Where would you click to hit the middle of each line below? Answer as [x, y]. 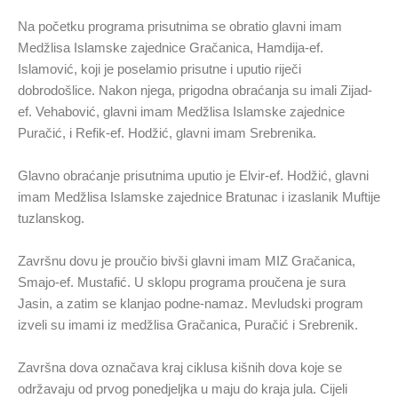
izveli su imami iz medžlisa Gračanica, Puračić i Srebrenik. [188, 324]
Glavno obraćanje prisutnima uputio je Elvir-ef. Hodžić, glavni [193, 175]
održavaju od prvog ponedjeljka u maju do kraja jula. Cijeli [183, 388]
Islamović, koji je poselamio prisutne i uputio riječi [159, 68]
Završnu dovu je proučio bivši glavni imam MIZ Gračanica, [187, 260]
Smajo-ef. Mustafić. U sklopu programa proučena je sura [182, 282]
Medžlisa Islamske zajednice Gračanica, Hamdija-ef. [171, 47]
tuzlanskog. [51, 218]
